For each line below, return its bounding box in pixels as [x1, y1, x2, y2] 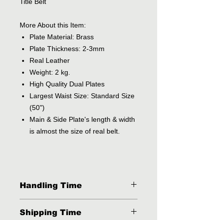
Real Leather [29, 56, 70, 65]
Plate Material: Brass [29, 33, 96, 41]
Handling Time [20, 181, 82, 190]
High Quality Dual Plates [29, 80, 105, 88]
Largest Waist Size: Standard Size [29, 92, 135, 100]
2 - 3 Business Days [20, 200, 82, 208]
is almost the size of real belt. [29, 127, 120, 136]
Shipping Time [20, 208, 82, 217]
